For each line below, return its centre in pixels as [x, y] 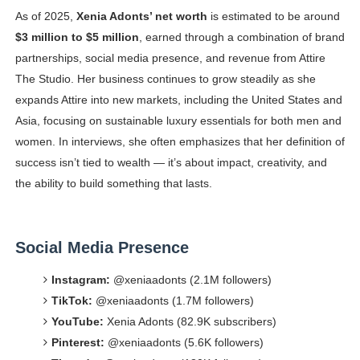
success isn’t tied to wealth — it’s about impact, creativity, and [171, 163]
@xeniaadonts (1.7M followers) [173, 301]
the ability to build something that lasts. [113, 184]
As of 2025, [45, 16]
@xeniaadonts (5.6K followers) [184, 343]
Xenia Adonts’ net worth [141, 16]
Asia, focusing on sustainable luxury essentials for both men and [178, 121]
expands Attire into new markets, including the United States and [178, 100]
